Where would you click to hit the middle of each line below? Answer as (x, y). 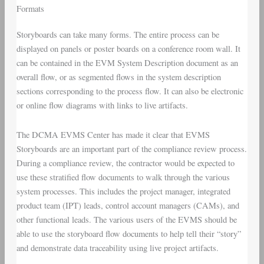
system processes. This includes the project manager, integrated (123, 191)
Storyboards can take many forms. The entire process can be (118, 35)
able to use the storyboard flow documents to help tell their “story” (128, 233)
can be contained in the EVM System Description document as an (127, 63)
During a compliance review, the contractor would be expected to (125, 163)
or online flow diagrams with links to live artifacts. (102, 105)
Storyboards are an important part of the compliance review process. (131, 148)
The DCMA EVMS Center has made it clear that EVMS (113, 134)
